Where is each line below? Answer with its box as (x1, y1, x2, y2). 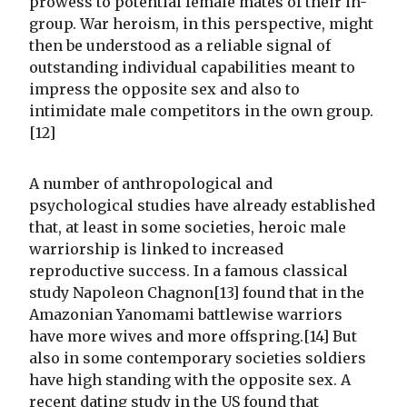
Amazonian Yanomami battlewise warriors (29, 305, 342, 324)
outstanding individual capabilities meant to (29, 58, 355, 77)
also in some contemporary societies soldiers (29, 349, 366, 368)
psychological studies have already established (29, 196, 375, 215)
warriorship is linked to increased (29, 240, 283, 259)
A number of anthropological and (29, 174, 273, 194)
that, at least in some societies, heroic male (29, 218, 346, 237)
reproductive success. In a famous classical (29, 262, 348, 281)
